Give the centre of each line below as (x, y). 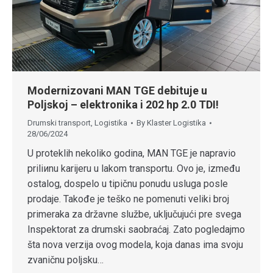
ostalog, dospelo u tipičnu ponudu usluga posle (128, 183)
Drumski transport (59, 122)
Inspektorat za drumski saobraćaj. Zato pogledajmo (136, 229)
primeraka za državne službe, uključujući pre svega (134, 214)
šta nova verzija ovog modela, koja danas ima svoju (135, 244)
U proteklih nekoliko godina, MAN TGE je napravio (132, 153)
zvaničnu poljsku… (66, 260)
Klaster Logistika (176, 122)
